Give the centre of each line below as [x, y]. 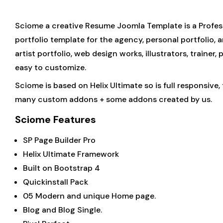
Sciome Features [56, 119]
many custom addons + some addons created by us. [113, 99]
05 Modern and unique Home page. [89, 196]
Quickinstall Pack [56, 182]
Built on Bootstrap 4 [61, 168]
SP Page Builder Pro [59, 140]
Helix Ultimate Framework [71, 154]
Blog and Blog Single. [62, 210]
